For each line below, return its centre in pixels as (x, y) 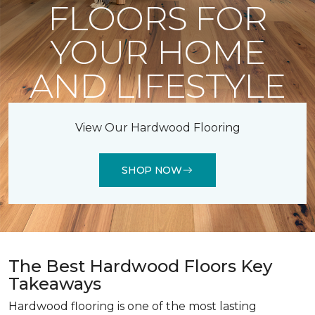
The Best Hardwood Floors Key (140, 266)
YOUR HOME (157, 52)
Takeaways (55, 284)
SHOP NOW (152, 170)
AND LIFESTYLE (157, 86)
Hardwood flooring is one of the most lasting (133, 306)
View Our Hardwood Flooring (157, 128)
